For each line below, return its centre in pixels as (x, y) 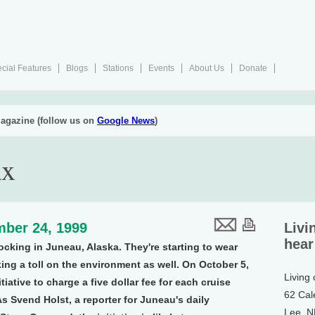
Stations (118, 68)
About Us (207, 68)
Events (161, 68)
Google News (126, 121)
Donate (253, 68)
